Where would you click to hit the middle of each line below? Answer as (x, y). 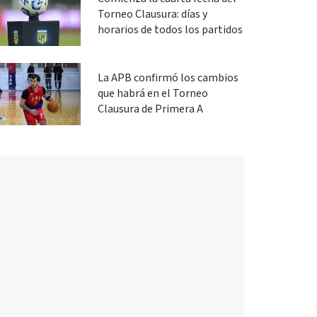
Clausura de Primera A (150, 109)
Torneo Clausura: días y (152, 15)
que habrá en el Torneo (152, 94)
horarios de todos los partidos (170, 30)
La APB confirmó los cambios (168, 78)
